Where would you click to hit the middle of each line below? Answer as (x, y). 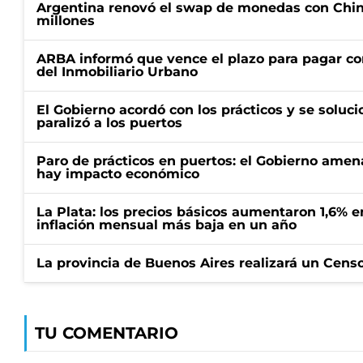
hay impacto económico (118, 174)
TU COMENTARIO (107, 333)
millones (66, 21)
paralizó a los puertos (109, 123)
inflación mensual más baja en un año (167, 225)
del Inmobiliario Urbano (117, 72)
